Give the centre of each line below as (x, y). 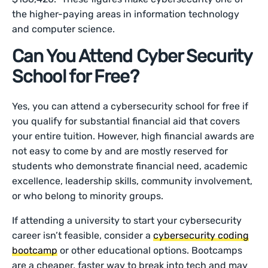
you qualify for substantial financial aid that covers (126, 121)
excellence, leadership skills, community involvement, (133, 181)
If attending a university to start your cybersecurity (127, 220)
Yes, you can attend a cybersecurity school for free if (130, 106)
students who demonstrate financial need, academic (130, 166)
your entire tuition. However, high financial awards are (133, 136)
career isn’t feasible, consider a (83, 235)
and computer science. (64, 29)
